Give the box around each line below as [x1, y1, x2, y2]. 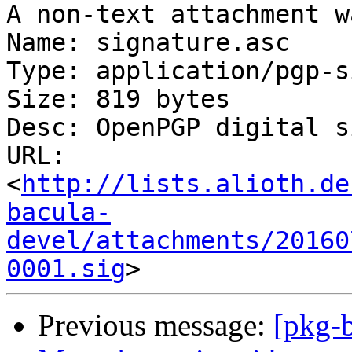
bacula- [6, 198, 111, 227]
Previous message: [38, 308, 273, 343]
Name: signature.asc [6, 28, 290, 57]
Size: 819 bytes [6, 85, 230, 114]
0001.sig [6, 255, 126, 284]
